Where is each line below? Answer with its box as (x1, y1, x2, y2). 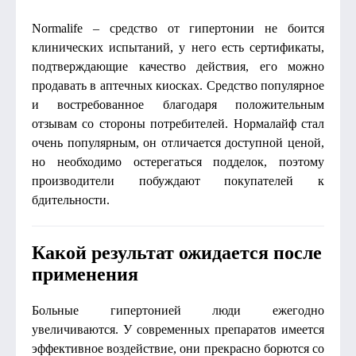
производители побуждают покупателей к (32, 174, 324, 188)
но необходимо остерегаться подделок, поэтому (32, 155, 324, 168)
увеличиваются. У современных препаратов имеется (32, 323, 324, 336)
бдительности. (32, 193, 110, 207)
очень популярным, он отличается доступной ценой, (32, 136, 324, 149)
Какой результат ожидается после (32, 242, 322, 263)
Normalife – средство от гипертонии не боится (32, 21, 324, 35)
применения (32, 264, 138, 284)
